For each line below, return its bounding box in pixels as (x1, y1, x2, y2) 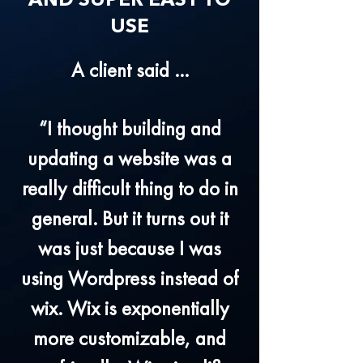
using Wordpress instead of (21, 270, 238, 290)
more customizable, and (33, 330, 226, 350)
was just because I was (38, 240, 221, 260)
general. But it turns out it (31, 210, 228, 230)
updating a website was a (28, 150, 232, 170)
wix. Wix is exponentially (30, 300, 229, 320)
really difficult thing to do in (21, 180, 238, 200)
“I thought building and (38, 120, 221, 140)
